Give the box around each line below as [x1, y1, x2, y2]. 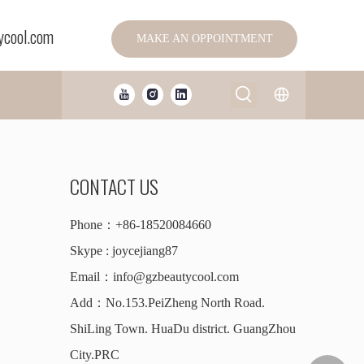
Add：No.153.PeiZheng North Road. [70, 296, 265, 310]
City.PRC [70, 348, 119, 362]
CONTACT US [70, 171, 158, 201]
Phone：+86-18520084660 [70, 218, 211, 232]
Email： [70, 270, 113, 284]
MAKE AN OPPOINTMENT [136, 32, 273, 45]
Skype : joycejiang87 [70, 244, 178, 258]
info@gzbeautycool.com [113, 270, 239, 284]
